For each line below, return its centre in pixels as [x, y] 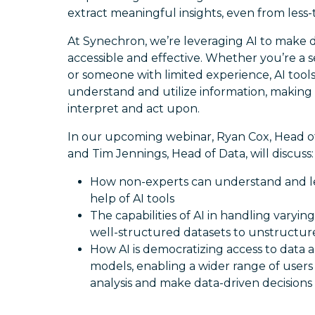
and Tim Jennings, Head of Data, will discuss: [191, 154]
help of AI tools [132, 199]
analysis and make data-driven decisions [201, 283]
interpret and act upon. [134, 109]
